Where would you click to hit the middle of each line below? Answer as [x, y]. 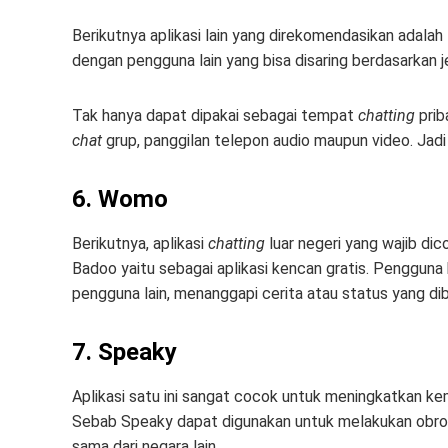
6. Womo [120, 199]
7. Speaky [124, 352]
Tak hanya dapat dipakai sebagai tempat [215, 115]
